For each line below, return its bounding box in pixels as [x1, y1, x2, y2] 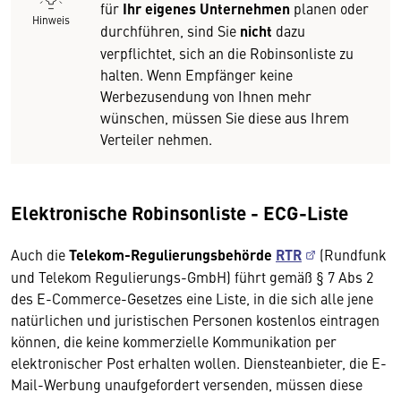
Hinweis [32, 12, 70, 27]
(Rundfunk [316, 243, 387, 264]
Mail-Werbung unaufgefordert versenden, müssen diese [11, 373, 363, 394]
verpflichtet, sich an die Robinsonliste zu [100, 42, 354, 63]
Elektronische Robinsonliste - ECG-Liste [11, 198, 348, 226]
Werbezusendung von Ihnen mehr [100, 85, 311, 106]
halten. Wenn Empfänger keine [100, 64, 293, 84]
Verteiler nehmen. [100, 128, 212, 149]
